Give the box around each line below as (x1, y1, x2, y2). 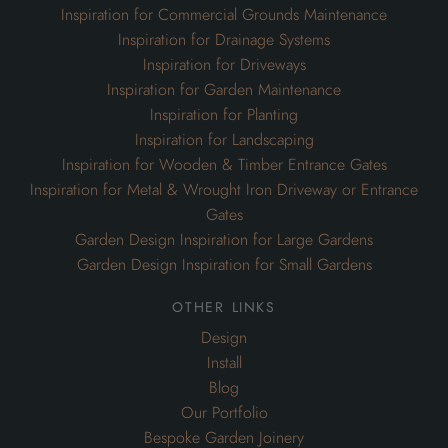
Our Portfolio (180, 401, 268, 424)
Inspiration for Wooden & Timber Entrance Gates (61, 153, 387, 176)
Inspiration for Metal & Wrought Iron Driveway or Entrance (30, 178, 418, 201)
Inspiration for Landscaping (134, 128, 314, 151)
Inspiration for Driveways (142, 53, 306, 76)
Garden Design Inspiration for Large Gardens (75, 228, 373, 251)
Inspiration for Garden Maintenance (107, 78, 341, 101)
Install (206, 351, 242, 374)
